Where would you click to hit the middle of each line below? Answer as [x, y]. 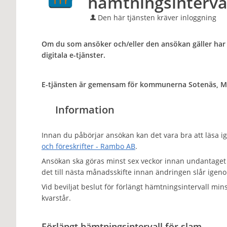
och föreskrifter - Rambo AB [88, 146]
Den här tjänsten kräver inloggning [157, 17]
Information [85, 110]
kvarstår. [57, 198]
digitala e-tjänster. [73, 55]
